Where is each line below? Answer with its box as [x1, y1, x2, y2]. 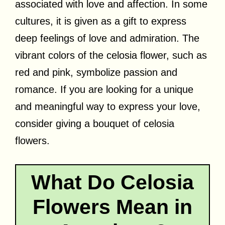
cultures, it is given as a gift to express [15, 15, 186, 27]
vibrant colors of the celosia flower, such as [15, 49, 207, 61]
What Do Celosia [31, 170, 194, 194]
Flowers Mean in [33, 195, 192, 218]
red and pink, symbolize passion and [15, 66, 177, 78]
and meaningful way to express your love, [15, 100, 200, 112]
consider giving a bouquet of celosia [15, 118, 174, 129]
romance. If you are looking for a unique [15, 83, 193, 95]
